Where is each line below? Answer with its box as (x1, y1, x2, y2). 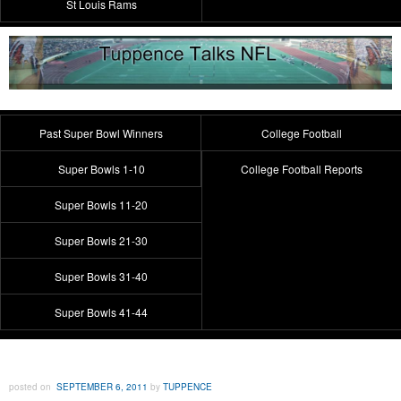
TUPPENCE (163, 380, 212, 393)
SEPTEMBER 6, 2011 (56, 380, 148, 393)
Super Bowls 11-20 (55, 196, 148, 212)
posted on (9, 380, 56, 393)
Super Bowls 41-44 (55, 303, 148, 320)
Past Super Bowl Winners (39, 124, 163, 141)
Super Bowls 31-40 (55, 268, 148, 284)
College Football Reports (241, 160, 363, 176)
